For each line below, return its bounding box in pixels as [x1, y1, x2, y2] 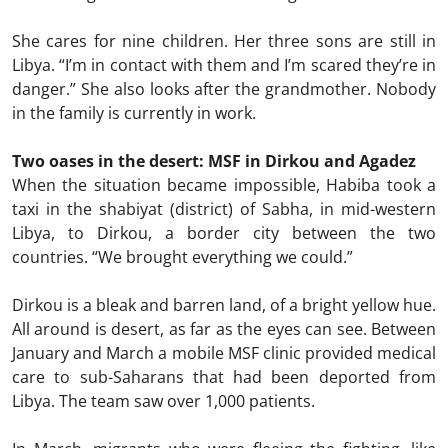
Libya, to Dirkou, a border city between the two [12, 221, 436, 244]
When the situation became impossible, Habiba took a [12, 173, 436, 196]
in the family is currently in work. [12, 101, 256, 124]
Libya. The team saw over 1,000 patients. [12, 389, 315, 412]
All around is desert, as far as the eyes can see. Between [12, 317, 436, 340]
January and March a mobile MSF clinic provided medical [12, 341, 436, 364]
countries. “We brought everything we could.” [12, 245, 353, 268]
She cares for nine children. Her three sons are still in [12, 29, 436, 52]
